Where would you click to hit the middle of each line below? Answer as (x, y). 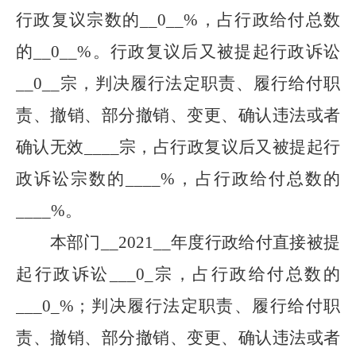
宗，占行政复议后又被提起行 (230, 147)
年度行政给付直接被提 (255, 242)
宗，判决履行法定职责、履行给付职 (200, 83)
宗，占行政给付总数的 (247, 274)
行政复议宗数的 (78, 20)
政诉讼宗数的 (71, 179)
